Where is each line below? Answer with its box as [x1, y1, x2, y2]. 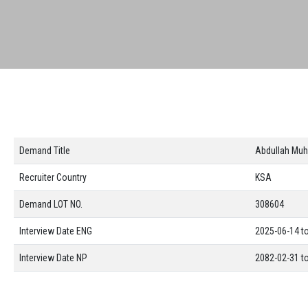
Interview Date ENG [19, 225, 92, 236]
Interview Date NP [19, 252, 87, 263]
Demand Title [19, 145, 70, 156]
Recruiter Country [19, 172, 87, 183]
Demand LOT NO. [19, 199, 82, 210]
